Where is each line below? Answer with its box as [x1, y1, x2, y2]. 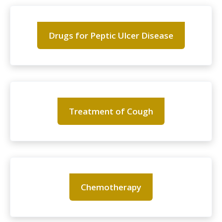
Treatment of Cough [69, 106, 153, 117]
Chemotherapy [81, 181, 141, 193]
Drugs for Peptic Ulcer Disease [49, 30, 173, 42]
